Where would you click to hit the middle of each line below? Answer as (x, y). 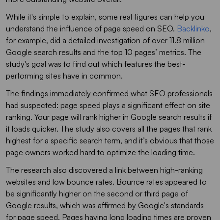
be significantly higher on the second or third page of (97, 193)
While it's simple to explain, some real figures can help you (105, 16)
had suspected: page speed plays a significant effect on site (108, 105)
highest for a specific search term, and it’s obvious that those (110, 140)
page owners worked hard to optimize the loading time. (100, 152)
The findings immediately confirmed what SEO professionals (109, 93)
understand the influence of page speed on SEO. (91, 28)
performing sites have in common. (64, 75)
